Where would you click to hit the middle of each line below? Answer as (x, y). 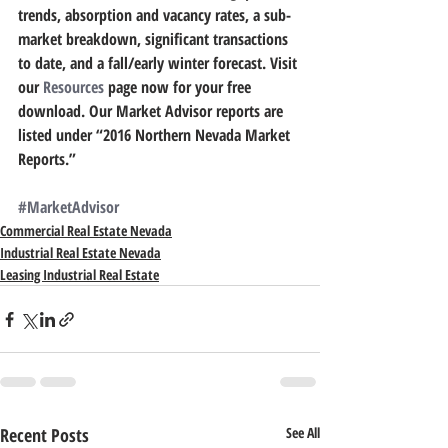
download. (51, 111)
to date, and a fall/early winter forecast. (144, 63)
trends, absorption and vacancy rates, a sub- (154, 15)
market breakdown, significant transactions (155, 39)
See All (303, 432)
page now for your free (179, 87)
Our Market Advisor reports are (186, 111)
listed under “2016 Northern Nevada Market (156, 135)
